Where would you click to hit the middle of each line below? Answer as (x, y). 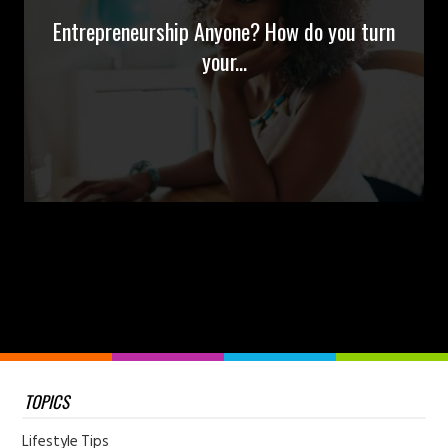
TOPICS (47, 402)
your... (224, 61)
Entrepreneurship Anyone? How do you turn (224, 31)
